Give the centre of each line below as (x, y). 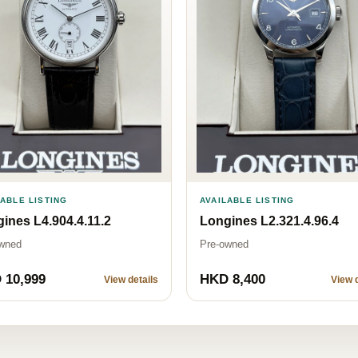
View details (131, 280)
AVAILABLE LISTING (247, 200)
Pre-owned (224, 244)
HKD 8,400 (233, 280)
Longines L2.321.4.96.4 (269, 221)
